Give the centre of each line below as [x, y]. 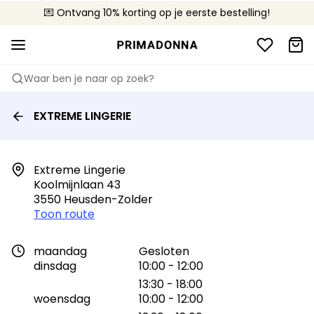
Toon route [64, 214]
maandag [60, 251]
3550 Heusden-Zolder [93, 199]
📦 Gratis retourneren [157, 13]
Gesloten [164, 251]
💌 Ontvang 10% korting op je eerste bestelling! [157, 13]
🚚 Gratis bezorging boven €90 [157, 13]
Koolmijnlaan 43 [77, 185]
